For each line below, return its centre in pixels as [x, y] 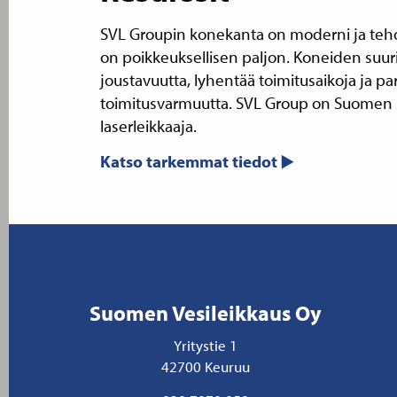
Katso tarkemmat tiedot [188, 161]
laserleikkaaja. [148, 125]
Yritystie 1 [205, 344]
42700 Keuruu [205, 366]
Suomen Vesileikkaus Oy [205, 312]
